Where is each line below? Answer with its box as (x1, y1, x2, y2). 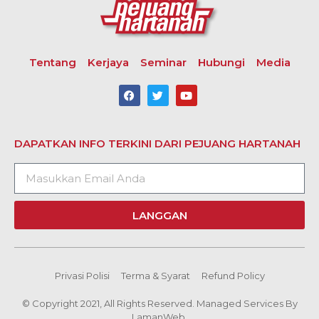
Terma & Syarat (120, 270, 190, 282)
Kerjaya (87, 56, 129, 70)
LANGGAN (132, 208, 187, 222)
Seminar (140, 56, 187, 70)
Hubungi (197, 56, 245, 70)
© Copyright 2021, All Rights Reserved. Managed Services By (21, 298, 298, 310)
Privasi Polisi (54, 270, 110, 282)
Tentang (28, 56, 76, 70)
